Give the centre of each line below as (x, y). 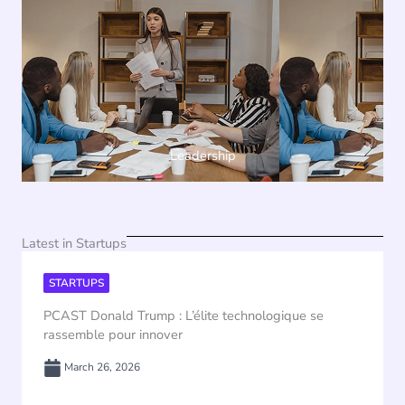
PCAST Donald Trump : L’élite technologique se (184, 315)
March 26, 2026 (101, 367)
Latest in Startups (74, 243)
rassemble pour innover (113, 334)
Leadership (202, 155)
